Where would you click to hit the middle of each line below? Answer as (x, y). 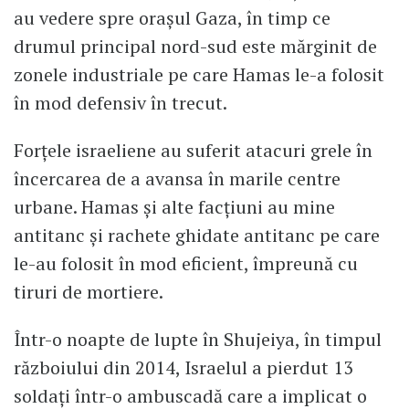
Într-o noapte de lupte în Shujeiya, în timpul (198, 339)
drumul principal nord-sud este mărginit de (195, 47)
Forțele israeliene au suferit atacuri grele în (193, 150)
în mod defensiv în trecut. (121, 103)
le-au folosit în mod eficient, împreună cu (186, 263)
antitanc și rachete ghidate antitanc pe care (197, 235)
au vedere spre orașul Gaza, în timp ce (172, 18)
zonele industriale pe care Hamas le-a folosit (199, 75)
